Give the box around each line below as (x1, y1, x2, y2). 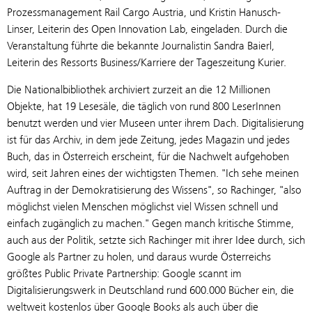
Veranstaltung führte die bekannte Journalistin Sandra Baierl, (7, 38, 274, 52)
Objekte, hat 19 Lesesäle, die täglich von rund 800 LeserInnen (7, 99, 281, 113)
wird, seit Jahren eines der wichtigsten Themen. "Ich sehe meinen (7, 166, 299, 180)
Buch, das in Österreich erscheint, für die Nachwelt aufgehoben (7, 149, 289, 163)
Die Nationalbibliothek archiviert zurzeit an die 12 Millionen (7, 82, 270, 96)
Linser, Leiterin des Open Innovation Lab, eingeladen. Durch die (7, 22, 288, 36)
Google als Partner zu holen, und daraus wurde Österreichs (7, 249, 271, 263)
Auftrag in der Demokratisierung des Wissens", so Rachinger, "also (7, 182, 302, 196)
